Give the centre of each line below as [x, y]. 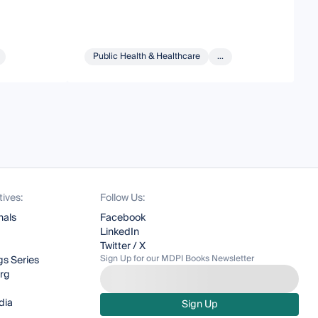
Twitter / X [123, 246]
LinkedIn [120, 232]
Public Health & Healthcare [147, 56]
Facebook [123, 218]
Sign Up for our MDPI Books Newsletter [177, 259]
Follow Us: [123, 198]
